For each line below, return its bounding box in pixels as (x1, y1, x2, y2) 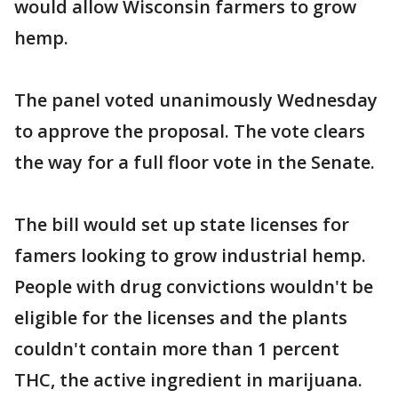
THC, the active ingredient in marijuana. (14, 368, 362, 392)
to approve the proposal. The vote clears (14, 119, 365, 143)
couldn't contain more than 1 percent (14, 337, 339, 361)
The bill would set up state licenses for (14, 212, 349, 236)
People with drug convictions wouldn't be (14, 275, 373, 298)
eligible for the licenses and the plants (14, 306, 347, 330)
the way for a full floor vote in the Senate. (14, 150, 375, 174)
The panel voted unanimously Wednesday (14, 88, 378, 112)
